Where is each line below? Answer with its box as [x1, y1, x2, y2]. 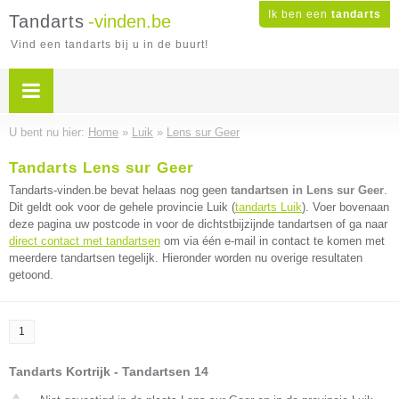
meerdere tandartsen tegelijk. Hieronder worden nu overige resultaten [9, 251, 362, 265]
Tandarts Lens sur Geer [9, 159, 194, 176]
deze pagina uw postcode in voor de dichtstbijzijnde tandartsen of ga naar [9, 217, 387, 231]
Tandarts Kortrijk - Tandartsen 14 [9, 364, 208, 379]
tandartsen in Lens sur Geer [231, 183, 384, 197]
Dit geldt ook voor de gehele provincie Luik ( [9, 200, 235, 214]
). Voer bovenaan [302, 200, 389, 214]
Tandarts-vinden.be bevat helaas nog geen [9, 183, 231, 197]
